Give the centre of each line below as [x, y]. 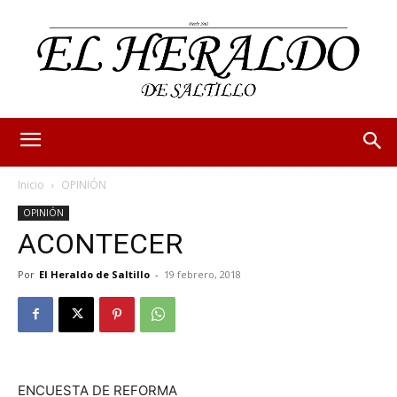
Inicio [31, 184]
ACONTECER [100, 243]
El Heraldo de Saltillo [94, 274]
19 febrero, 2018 [202, 274]
